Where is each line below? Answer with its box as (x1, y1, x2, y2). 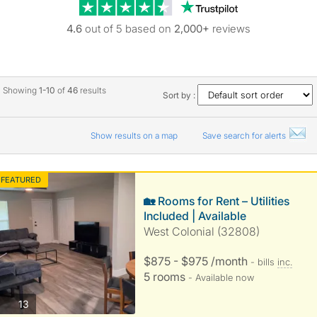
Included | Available (143, 209, 246, 223)
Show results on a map (90, 130, 180, 141)
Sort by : (163, 90, 198, 100)
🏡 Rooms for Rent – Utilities (143, 194, 289, 208)
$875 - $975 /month (143, 254, 250, 268)
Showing (2, 85, 39, 96)
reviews (209, 22, 250, 35)
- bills (250, 256, 277, 267)
